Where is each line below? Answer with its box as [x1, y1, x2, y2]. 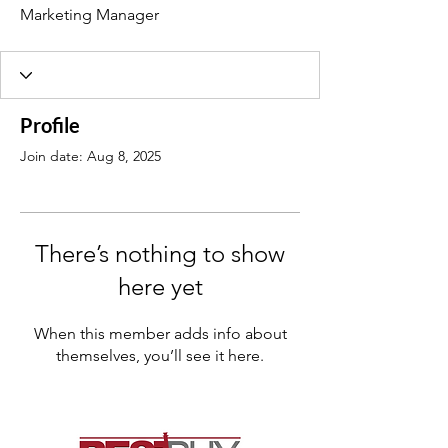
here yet [117, 272, 203, 301]
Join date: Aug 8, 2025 [20, 147, 161, 165]
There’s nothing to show [35, 239, 285, 268]
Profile [20, 113, 80, 137]
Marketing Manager [20, 5, 159, 24]
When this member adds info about [33, 324, 287, 343]
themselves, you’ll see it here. [56, 346, 264, 365]
